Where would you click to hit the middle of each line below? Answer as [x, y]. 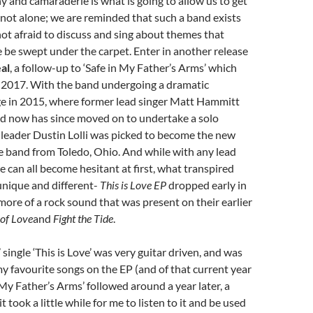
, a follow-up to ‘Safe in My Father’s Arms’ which [123, 67]
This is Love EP [133, 185]
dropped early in [206, 185]
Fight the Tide [83, 218]
